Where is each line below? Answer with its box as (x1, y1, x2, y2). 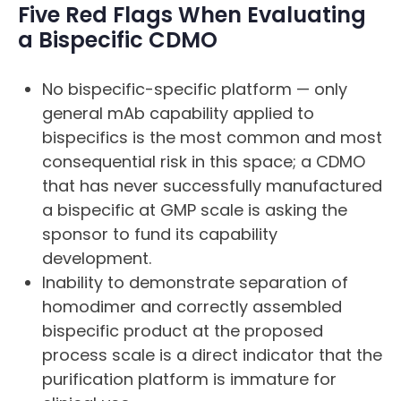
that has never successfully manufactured (42, 175, 382, 198)
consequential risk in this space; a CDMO (42, 150, 365, 174)
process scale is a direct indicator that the (42, 344, 382, 367)
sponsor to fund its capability (42, 223, 277, 246)
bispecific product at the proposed (42, 320, 323, 343)
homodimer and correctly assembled (42, 295, 342, 319)
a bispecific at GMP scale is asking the (42, 199, 347, 222)
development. (42, 247, 151, 270)
